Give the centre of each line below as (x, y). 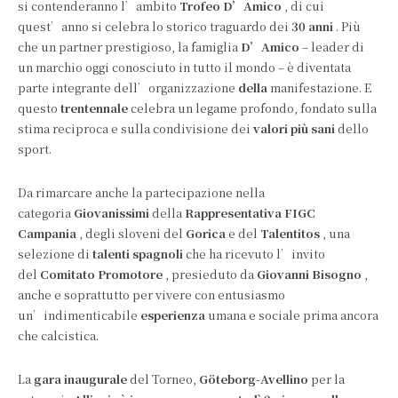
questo (39, 108)
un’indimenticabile (79, 315)
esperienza (173, 315)
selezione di (55, 254)
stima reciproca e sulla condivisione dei (135, 128)
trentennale (94, 108)
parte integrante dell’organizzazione (128, 88)
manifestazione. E (319, 88)
